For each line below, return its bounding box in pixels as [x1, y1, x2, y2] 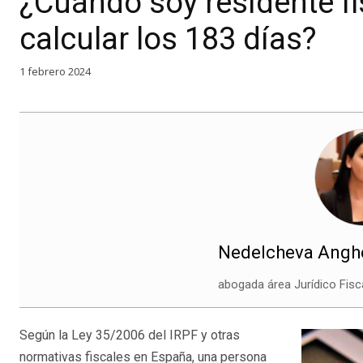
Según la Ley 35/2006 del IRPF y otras [19, 327, 240, 344]
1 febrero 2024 [19, 63, 91, 79]
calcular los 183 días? [19, 20, 317, 57]
